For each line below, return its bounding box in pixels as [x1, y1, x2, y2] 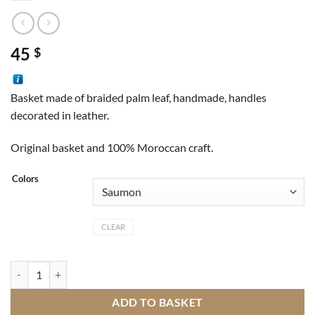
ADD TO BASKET [112, 295, 203, 309]
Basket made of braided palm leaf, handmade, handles [11, 91, 266, 105]
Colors [12, 172, 39, 184]
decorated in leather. [11, 108, 109, 122]
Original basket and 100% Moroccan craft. [11, 140, 213, 154]
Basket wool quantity [10, 262, 102, 274]
